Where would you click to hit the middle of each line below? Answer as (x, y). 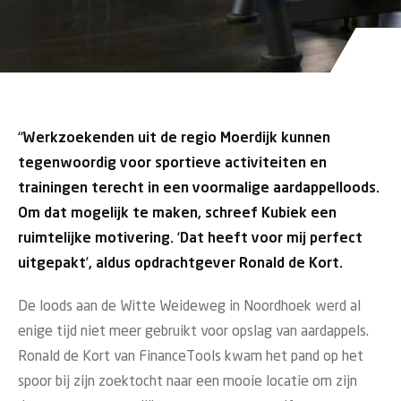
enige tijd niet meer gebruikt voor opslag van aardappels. (193, 332)
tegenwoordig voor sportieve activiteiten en (172, 163)
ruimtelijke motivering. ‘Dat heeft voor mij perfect (190, 239)
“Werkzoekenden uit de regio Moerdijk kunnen (174, 138)
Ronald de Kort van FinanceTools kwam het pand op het (191, 357)
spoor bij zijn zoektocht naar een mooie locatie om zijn (188, 382)
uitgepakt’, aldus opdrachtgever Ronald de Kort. (180, 264)
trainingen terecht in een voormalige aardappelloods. (199, 188)
